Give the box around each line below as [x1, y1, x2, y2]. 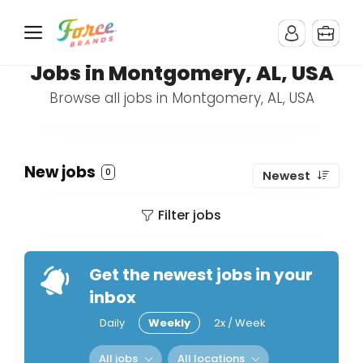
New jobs [24, 161, 99, 183]
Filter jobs [158, 206, 221, 224]
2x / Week [214, 315, 266, 331]
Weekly [148, 315, 190, 331]
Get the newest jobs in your [89, 263, 313, 286]
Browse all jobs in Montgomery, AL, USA [49, 88, 314, 108]
